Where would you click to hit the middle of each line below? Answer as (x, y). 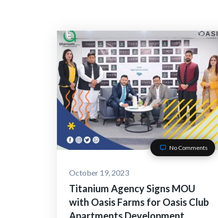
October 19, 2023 (99, 173)
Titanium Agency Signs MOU (132, 188)
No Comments (188, 148)
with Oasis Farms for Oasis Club (139, 202)
